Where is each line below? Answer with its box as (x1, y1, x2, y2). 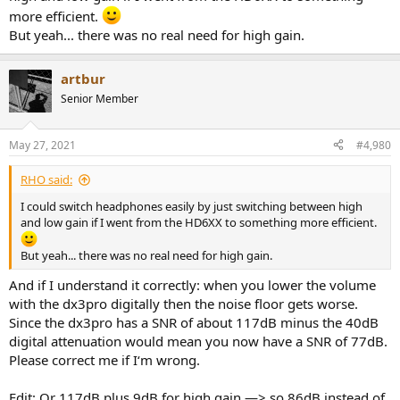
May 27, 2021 (9, 137, 76, 153)
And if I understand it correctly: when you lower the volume (9, 276, 376, 295)
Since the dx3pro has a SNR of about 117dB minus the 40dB (9, 313, 379, 332)
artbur (61, 70, 105, 88)
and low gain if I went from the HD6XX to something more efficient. (21, 213, 377, 230)
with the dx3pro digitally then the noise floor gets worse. (9, 295, 358, 313)
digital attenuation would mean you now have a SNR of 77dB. (9, 332, 387, 351)
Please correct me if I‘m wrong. (9, 351, 200, 370)
